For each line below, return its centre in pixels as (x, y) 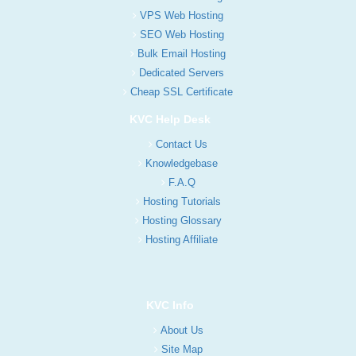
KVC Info (170, 305)
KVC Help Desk (170, 119)
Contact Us (182, 144)
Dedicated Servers (182, 72)
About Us (182, 330)
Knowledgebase (182, 163)
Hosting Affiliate (182, 239)
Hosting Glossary (182, 220)
